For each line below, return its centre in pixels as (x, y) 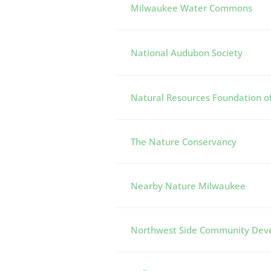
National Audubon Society (187, 53)
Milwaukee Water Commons (191, 8)
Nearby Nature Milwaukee (188, 186)
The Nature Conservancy (184, 142)
